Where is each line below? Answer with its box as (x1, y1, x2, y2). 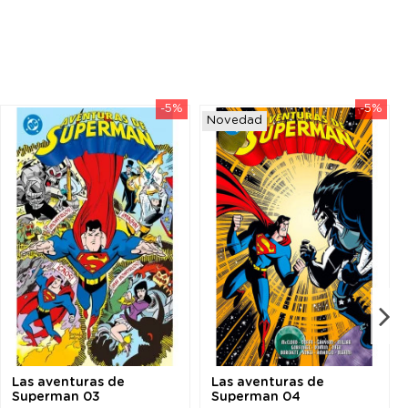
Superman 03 (12, 391, 100, 404)
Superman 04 (211, 391, 301, 404)
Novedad (207, 114, 262, 127)
